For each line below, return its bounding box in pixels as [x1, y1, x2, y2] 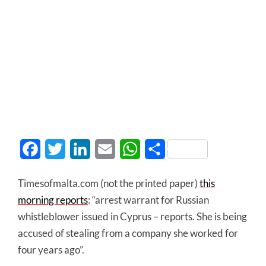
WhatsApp [140, 143, 185, 154]
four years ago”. [18, 243, 84, 256]
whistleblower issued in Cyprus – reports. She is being [18, 210, 247, 223]
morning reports [18, 194, 88, 206]
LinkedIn [90, 143, 126, 154]
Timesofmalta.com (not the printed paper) [18, 177, 199, 189]
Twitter [65, 143, 95, 154]
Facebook [40, 143, 80, 154]
